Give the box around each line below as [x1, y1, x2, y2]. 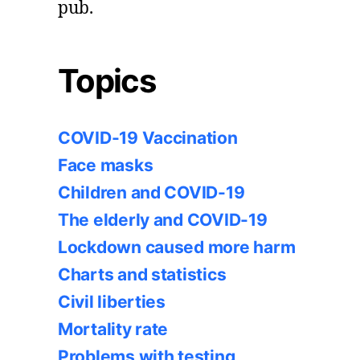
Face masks [58, 154, 153, 175]
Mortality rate [58, 318, 169, 339]
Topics [58, 60, 156, 100]
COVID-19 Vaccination [58, 127, 238, 148]
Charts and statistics [58, 264, 227, 284]
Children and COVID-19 [58, 182, 245, 202]
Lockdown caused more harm [58, 236, 296, 257]
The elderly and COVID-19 [58, 209, 268, 230]
